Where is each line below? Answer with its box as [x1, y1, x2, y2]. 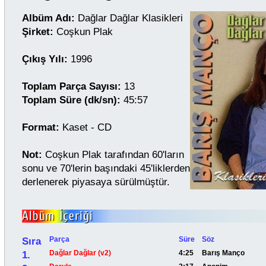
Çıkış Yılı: [22, 53, 68, 65]
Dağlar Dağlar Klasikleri [75, 12, 183, 24]
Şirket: [22, 26, 53, 37]
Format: [22, 121, 59, 133]
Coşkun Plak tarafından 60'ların [42, 148, 184, 160]
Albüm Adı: [22, 12, 75, 24]
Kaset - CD [59, 121, 112, 133]
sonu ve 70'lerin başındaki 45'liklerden [22, 162, 190, 174]
